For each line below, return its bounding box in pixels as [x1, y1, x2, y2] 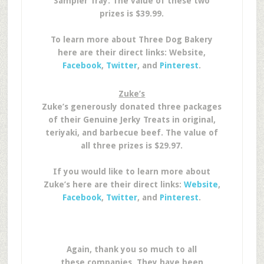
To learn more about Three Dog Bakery [51, 35, 213, 44]
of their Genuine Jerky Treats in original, [48, 115, 216, 124]
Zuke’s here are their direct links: [43, 180, 184, 189]
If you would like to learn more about [53, 167, 211, 176]
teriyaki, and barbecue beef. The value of [45, 128, 219, 137]
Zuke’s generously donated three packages [42, 102, 222, 111]
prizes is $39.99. [100, 9, 164, 18]
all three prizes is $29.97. [81, 141, 183, 150]
